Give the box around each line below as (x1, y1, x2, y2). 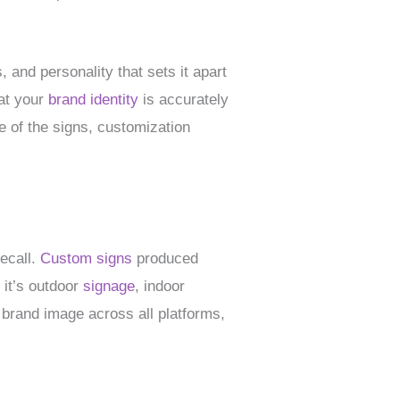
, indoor (135, 278, 186, 296)
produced (132, 250, 199, 268)
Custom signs (40, 250, 133, 268)
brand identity (48, 90, 139, 108)
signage (83, 278, 136, 296)
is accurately (138, 90, 229, 108)
